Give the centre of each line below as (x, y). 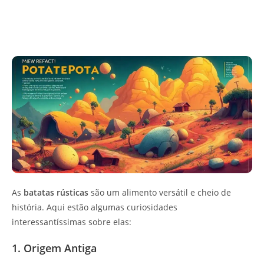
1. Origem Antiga (54, 248)
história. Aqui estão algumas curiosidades (95, 207)
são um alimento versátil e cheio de (160, 193)
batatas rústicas (56, 193)
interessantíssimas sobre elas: (72, 222)
